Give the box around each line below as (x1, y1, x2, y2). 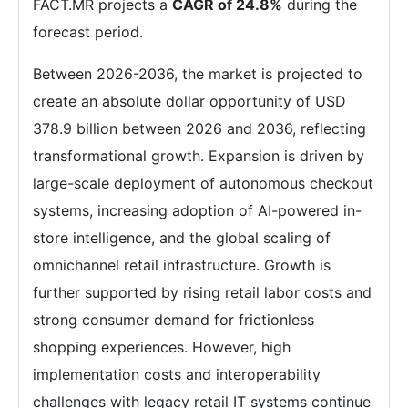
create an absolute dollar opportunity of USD (33, 92, 346, 110)
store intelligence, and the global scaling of (33, 229, 331, 247)
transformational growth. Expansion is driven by (33, 147, 364, 165)
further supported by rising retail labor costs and (33, 283, 372, 301)
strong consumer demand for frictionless (33, 311, 314, 329)
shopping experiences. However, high (33, 338, 291, 356)
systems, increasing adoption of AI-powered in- (33, 201, 362, 219)
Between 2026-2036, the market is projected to (33, 65, 362, 83)
